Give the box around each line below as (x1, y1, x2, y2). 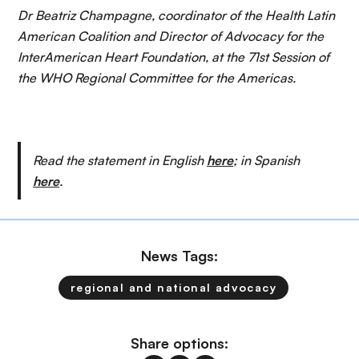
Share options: (131, 333, 228, 352)
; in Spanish (233, 151, 300, 168)
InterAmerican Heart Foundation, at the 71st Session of (18, 48, 329, 65)
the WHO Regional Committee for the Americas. (18, 69, 296, 86)
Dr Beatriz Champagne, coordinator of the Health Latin (18, 6, 335, 23)
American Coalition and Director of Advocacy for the (18, 27, 324, 44)
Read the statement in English (33, 151, 207, 168)
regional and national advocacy (71, 280, 276, 294)
